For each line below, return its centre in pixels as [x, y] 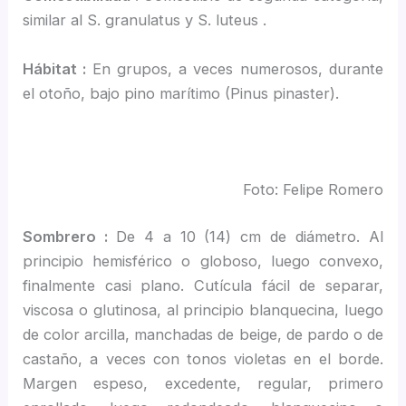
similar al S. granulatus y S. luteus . [145, 20]
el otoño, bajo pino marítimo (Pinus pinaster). [181, 93]
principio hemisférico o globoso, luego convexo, [203, 261]
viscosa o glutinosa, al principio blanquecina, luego [203, 309]
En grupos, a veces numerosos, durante [237, 68]
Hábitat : [58, 68]
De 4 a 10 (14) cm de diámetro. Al [249, 236]
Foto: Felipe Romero [313, 190]
